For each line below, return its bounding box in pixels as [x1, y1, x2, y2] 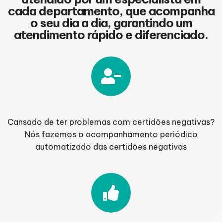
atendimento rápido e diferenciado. [14, 27, 208, 43]
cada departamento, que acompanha [7, 3, 215, 19]
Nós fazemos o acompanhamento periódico [24, 129, 198, 140]
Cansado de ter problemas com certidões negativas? [7, 117, 215, 127]
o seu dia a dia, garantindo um [30, 15, 192, 31]
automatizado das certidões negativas [35, 142, 187, 152]
